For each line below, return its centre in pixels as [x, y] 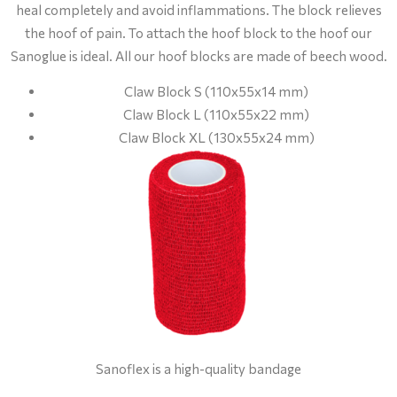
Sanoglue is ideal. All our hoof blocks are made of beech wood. [198, 56]
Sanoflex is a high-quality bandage [198, 368]
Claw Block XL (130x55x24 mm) [216, 138]
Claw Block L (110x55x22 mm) [216, 115]
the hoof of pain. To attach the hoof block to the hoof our [198, 33]
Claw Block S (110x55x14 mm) [216, 92]
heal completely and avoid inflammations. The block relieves [198, 10]
